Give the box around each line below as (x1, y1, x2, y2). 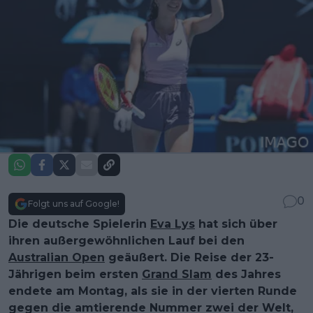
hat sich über (195, 217, 277, 231)
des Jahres (212, 267, 281, 281)
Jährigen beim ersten (8, 267, 142, 281)
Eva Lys (150, 217, 195, 231)
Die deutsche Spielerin (8, 217, 150, 231)
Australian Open (8, 250, 105, 264)
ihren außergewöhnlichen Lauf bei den (8, 233, 245, 247)
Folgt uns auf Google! (28, 198, 119, 209)
